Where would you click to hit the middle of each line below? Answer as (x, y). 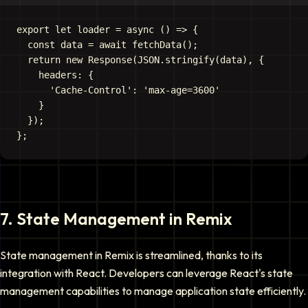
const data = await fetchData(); (107, 45)
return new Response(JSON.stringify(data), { (140, 60)
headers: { (55, 75)
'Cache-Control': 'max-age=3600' (118, 90)
